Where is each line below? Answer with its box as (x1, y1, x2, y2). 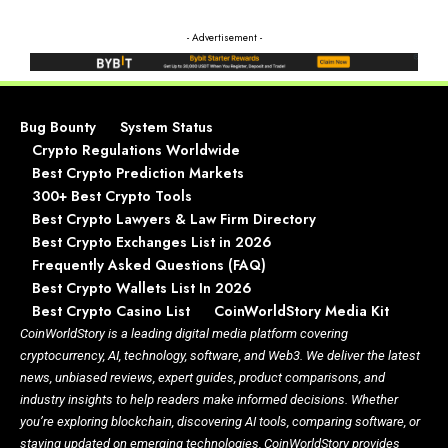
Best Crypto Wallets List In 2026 (32, 277, 252, 298)
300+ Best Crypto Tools (32, 185, 192, 206)
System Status (120, 116, 213, 137)
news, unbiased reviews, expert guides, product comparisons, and (20, 369, 385, 385)
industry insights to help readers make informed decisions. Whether (20, 391, 398, 407)
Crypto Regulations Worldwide (32, 139, 240, 160)
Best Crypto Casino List (32, 300, 190, 321)
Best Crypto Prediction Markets (32, 162, 244, 183)
